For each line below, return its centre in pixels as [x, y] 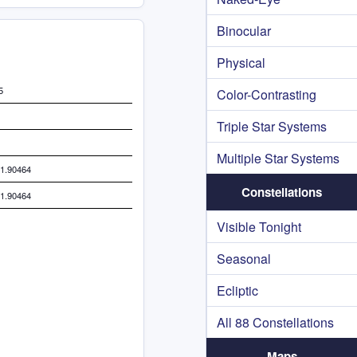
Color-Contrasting [267, 94]
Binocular [244, 31]
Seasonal [244, 259]
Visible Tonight [259, 227]
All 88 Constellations [275, 322]
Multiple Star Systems [278, 158]
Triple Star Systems [272, 126]
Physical [241, 63]
